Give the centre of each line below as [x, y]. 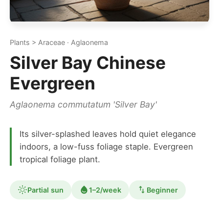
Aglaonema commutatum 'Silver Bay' [83, 104]
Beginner [162, 190]
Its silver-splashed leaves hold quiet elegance [108, 134]
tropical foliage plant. [60, 159]
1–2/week [105, 190]
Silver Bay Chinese [88, 63]
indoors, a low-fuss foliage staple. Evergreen [106, 146]
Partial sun [45, 190]
